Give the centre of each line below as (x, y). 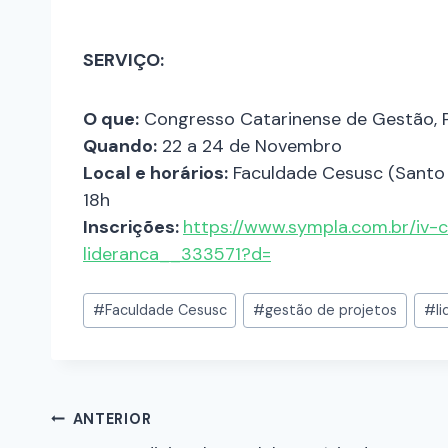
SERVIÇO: (123, 60)
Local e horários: (155, 173)
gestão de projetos (331, 310)
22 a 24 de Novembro (249, 146)
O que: (111, 119)
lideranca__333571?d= (177, 254)
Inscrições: (133, 227)
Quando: (120, 146)
